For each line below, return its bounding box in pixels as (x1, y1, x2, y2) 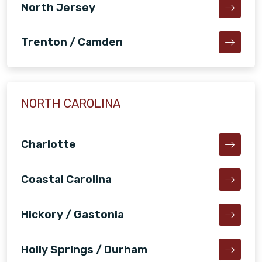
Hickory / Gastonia (21, 207, 124, 221)
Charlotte (21, 137, 76, 151)
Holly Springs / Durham (21, 242, 147, 256)
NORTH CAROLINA (21, 96, 120, 111)
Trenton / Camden (21, 35, 123, 49)
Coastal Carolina (21, 172, 112, 186)
